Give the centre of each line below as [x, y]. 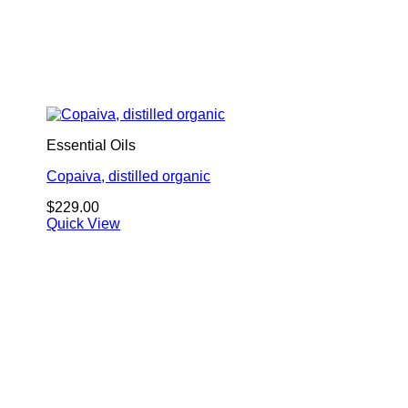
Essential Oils [92, 145]
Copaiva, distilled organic [129, 176]
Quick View [84, 223]
